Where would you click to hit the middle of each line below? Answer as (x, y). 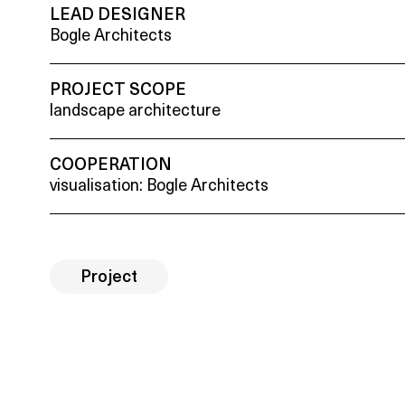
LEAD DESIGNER (118, 15)
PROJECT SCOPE (118, 90)
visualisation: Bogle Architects (160, 186)
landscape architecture (136, 111)
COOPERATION (111, 165)
